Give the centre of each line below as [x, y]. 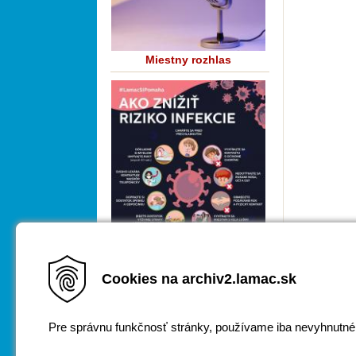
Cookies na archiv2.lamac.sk [199, 279]
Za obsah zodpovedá [166, 335]
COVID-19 [188, 307]
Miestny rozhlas [188, 59]
